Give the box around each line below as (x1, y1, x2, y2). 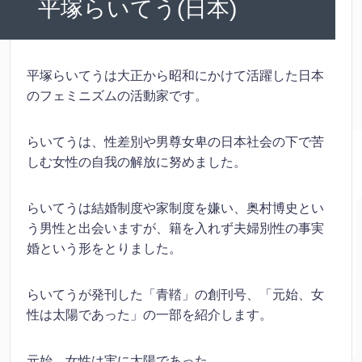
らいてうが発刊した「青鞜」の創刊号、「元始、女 (27, 288, 324, 302)
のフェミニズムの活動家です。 (27, 89, 208, 103)
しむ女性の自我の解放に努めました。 (27, 155, 246, 170)
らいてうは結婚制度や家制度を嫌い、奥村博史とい (27, 201, 324, 216)
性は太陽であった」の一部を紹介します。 (27, 308, 272, 322)
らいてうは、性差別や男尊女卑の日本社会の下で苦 (27, 135, 324, 149)
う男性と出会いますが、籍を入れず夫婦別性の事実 (27, 221, 324, 236)
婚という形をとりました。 (27, 242, 182, 256)
